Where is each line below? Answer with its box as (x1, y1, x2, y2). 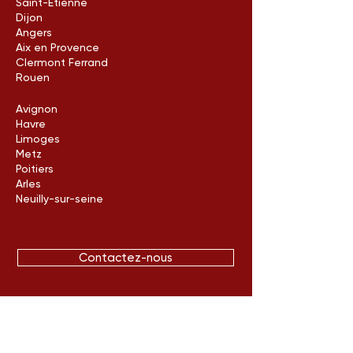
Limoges (16, 132, 60, 145)
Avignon (16, 102, 58, 115)
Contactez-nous (79, 251, 173, 265)
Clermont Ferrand (16, 56, 108, 69)
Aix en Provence (16, 41, 99, 54)
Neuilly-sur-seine (16, 192, 103, 205)
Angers (16, 26, 52, 39)
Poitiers (16, 162, 54, 175)
